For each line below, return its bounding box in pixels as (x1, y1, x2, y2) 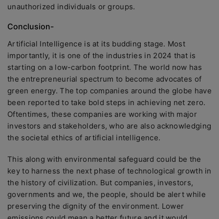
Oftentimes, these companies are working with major (7, 109, 197, 119)
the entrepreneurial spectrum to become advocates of (7, 74, 202, 84)
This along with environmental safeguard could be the (7, 154, 201, 164)
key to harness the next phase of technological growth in (7, 166, 212, 175)
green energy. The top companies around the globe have (7, 86, 212, 95)
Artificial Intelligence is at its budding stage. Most (7, 39, 185, 48)
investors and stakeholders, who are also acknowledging (7, 121, 212, 131)
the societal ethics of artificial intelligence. (7, 133, 161, 142)
